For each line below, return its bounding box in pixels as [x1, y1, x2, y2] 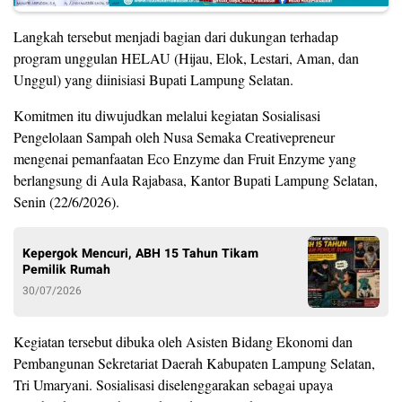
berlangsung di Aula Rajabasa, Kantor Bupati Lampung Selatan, [13, 170, 378, 189]
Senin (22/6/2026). [13, 191, 119, 211]
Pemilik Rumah [22, 259, 110, 279]
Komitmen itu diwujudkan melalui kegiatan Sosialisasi [13, 105, 320, 125]
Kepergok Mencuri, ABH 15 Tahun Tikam [22, 243, 258, 263]
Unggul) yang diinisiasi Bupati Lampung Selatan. [13, 69, 293, 89]
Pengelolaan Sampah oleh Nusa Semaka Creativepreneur [13, 127, 335, 146]
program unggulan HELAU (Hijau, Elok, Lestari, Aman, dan [13, 48, 359, 67]
